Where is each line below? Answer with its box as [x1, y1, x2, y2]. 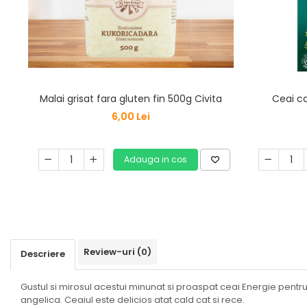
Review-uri [84, 245, 137, 258]
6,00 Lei [111, 109, 150, 123]
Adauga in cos [123, 153, 187, 165]
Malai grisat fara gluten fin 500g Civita [39, 91, 222, 106]
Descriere [21, 247, 65, 260]
